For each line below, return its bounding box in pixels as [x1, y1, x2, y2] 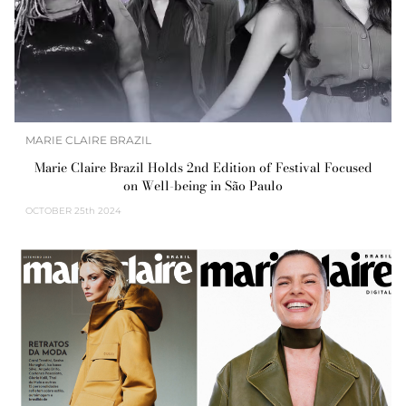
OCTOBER [25, 204, 72, 217]
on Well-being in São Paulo [123, 175, 283, 196]
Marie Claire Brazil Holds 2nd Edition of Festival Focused [34, 157, 372, 178]
